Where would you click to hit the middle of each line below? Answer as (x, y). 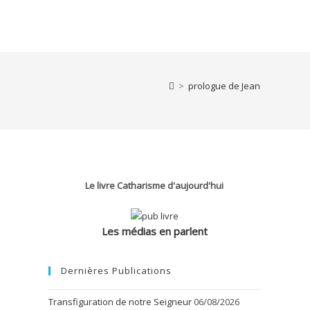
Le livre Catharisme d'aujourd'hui (154, 185)
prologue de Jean (224, 86)
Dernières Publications (116, 271)
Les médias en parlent (154, 231)
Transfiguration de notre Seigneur (120, 302)
